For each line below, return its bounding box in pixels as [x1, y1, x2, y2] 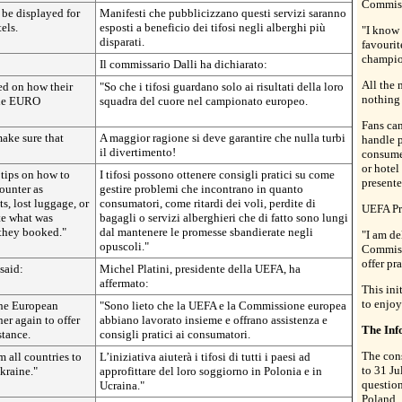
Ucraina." [100, 378, 144, 392]
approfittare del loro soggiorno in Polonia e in [100, 363, 322, 378]
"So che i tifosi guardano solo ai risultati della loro [100, 79, 344, 93]
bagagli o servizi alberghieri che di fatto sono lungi [100, 210, 348, 224]
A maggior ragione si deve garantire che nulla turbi [100, 130, 345, 144]
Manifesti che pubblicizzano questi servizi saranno [100, 5, 346, 20]
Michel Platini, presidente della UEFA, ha [100, 261, 301, 275]
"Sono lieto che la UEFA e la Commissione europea [100, 298, 346, 312]
